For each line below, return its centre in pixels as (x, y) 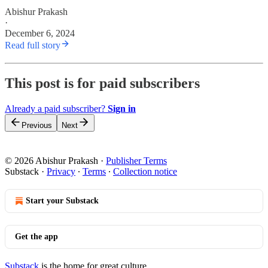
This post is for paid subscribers (102, 83)
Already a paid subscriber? (56, 109)
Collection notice (145, 172)
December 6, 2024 (40, 33)
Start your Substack (62, 201)
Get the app (36, 237)
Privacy (61, 172)
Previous (37, 126)
